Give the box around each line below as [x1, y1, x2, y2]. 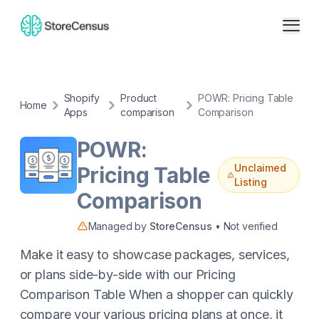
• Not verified [212, 220, 278, 232]
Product [120, 92, 157, 104]
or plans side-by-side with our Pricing [19, 267, 236, 282]
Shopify [63, 92, 100, 104]
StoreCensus [149, 220, 212, 232]
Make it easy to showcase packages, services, [19, 247, 290, 262]
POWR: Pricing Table [197, 92, 293, 104]
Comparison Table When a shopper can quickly [19, 287, 293, 302]
